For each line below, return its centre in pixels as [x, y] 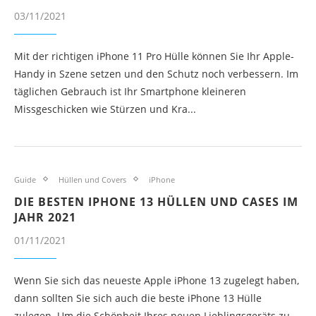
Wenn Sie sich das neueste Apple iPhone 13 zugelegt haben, [157, 280]
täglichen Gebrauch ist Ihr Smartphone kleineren [130, 91]
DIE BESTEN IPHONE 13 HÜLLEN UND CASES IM [156, 201]
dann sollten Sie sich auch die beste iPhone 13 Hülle [138, 298]
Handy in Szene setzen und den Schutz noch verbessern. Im [156, 73]
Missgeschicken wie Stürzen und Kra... [105, 109]
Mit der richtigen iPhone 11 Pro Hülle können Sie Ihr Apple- [154, 56]
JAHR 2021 [45, 217]
